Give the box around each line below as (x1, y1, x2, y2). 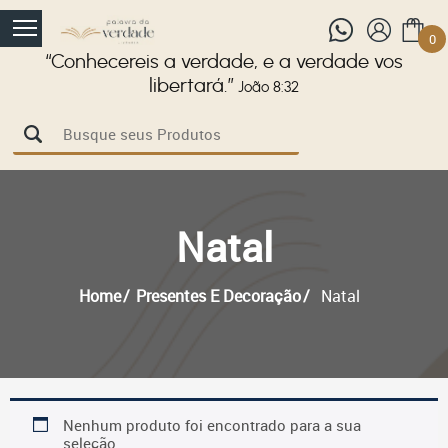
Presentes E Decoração (135, 285, 301, 307)
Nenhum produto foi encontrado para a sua (62, 415, 361, 435)
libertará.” (149, 76, 234, 96)
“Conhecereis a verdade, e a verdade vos (45, 52, 403, 72)
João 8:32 (238, 80, 299, 95)
